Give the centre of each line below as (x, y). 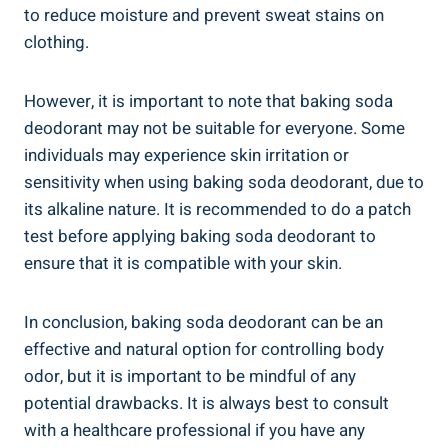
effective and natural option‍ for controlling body (204, 350)
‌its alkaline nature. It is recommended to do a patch (217, 210)
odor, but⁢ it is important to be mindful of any (190, 377)
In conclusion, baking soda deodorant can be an (203, 323)
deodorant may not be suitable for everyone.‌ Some (214, 129)
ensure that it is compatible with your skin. (183, 264)
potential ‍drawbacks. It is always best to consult (206, 404)
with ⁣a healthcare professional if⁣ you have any (194, 431)
